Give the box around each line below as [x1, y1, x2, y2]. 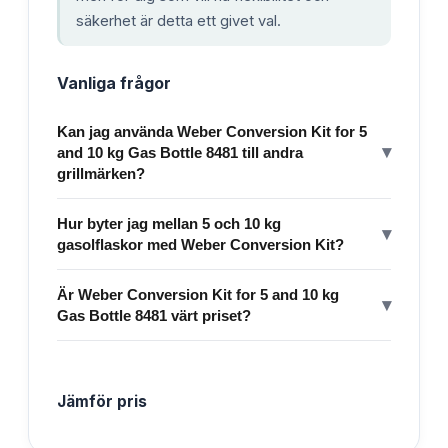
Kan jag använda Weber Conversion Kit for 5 [57, 122, 367, 140]
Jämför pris [57, 391, 147, 411]
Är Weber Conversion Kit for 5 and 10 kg [57, 285, 339, 303]
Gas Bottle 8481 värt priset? [57, 306, 251, 324]
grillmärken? [57, 164, 145, 182]
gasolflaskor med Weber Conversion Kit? [57, 235, 344, 253]
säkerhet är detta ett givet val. [76, 11, 281, 30]
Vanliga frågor [57, 72, 171, 93]
